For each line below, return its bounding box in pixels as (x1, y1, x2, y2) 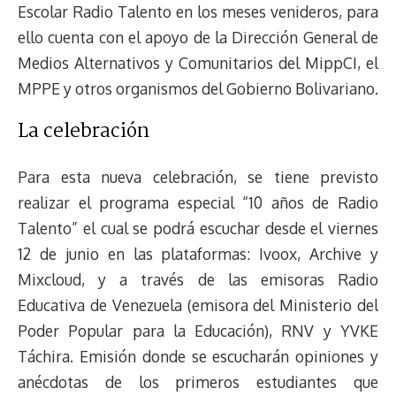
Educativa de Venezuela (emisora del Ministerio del (18, 294, 378, 315)
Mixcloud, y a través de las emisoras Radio (18, 269, 378, 289)
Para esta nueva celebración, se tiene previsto (18, 166, 378, 187)
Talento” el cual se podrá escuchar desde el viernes (18, 217, 378, 238)
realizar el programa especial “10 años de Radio (18, 192, 378, 212)
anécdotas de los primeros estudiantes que (18, 371, 378, 392)
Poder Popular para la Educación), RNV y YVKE (18, 320, 378, 340)
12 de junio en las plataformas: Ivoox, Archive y (18, 243, 378, 263)
